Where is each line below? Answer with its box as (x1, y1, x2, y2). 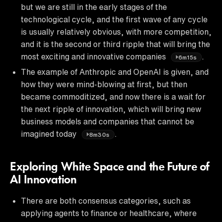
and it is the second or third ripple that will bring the (21, 40, 210, 48)
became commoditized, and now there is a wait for (21, 92, 206, 101)
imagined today (21, 129, 79, 138)
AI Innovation (10, 174, 77, 186)
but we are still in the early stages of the (21, 2, 167, 11)
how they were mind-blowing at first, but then (21, 80, 187, 88)
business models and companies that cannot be (21, 117, 194, 125)
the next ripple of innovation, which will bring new (21, 105, 201, 113)
